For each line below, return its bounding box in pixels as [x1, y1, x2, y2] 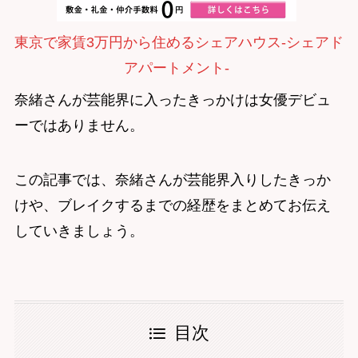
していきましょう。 [14, 222, 144, 239]
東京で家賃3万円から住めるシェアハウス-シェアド [14, 34, 344, 50]
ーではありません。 [14, 117, 144, 133]
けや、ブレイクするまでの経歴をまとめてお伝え [14, 197, 331, 213]
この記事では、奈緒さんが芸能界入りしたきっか [14, 171, 331, 188]
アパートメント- [124, 59, 229, 76]
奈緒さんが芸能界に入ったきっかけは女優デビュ [14, 91, 331, 108]
